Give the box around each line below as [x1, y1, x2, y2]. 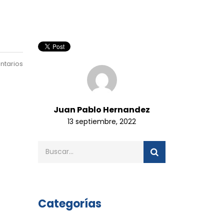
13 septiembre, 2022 [67, 116, 136, 126]
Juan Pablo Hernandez [53, 103, 150, 115]
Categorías [38, 195, 101, 211]
